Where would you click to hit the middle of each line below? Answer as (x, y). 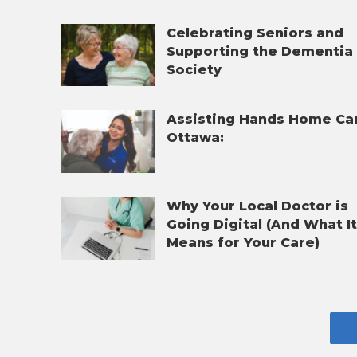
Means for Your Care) (243, 243)
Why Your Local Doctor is (258, 206)
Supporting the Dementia (260, 51)
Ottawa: (196, 138)
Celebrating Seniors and (255, 33)
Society (194, 69)
